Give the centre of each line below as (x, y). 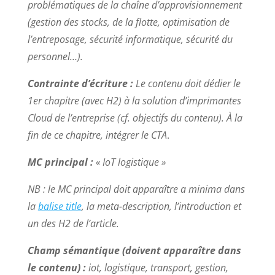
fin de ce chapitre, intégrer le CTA (97, 135)
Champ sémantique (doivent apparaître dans (134, 250)
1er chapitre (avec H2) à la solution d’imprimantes (134, 100)
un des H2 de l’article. (73, 223)
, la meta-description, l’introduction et (161, 206)
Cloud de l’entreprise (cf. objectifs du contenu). (126, 118)
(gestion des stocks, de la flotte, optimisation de (128, 22)
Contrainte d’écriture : (80, 83)
